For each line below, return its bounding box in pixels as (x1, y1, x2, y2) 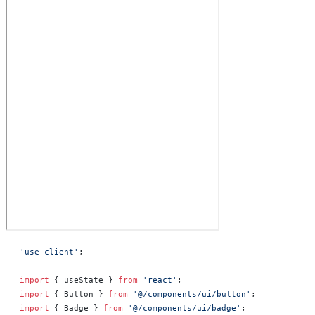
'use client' (20, 247, 79, 256)
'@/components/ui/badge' (123, 304, 241, 312)
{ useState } (49, 276, 118, 284)
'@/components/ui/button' (128, 290, 251, 298)
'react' (138, 276, 177, 284)
